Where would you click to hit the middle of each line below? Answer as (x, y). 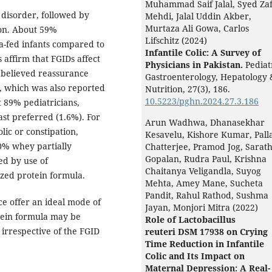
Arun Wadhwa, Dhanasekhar (205, 123)
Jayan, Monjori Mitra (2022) (202, 208)
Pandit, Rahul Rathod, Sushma (207, 195)
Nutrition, (166, 89)
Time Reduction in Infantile (205, 244)
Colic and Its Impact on (195, 256)
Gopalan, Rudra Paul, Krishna (206, 159)
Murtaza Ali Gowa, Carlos (197, 29)
